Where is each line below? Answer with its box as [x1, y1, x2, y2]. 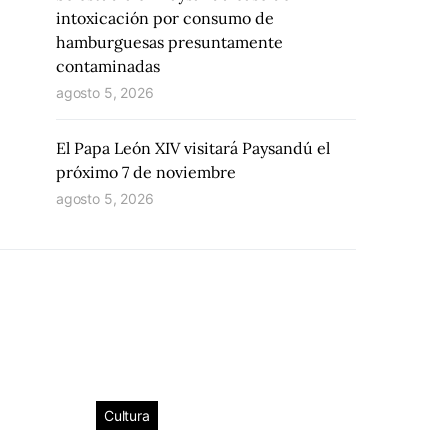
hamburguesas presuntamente [56, 32, 283, 52]
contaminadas [56, 56, 160, 76]
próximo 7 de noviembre [56, 162, 236, 182]
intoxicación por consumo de [56, 8, 274, 28]
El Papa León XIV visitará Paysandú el [56, 138, 330, 158]
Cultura [104, 407, 150, 424]
